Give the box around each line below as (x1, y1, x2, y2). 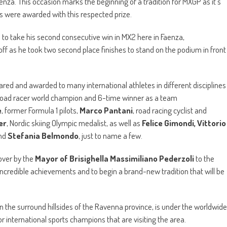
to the (196, 153, 214, 164)
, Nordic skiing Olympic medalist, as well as (7, 118, 142, 129)
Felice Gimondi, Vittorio (142, 118, 226, 129)
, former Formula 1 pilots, (2, 105, 80, 116)
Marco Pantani (80, 105, 133, 116)
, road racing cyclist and (133, 105, 207, 116)
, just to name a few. (79, 130, 142, 141)
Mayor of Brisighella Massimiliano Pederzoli (33, 153, 196, 164)
